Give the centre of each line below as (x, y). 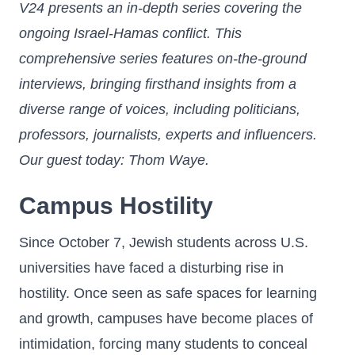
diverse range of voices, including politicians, (160, 109)
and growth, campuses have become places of (166, 319)
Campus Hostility (116, 206)
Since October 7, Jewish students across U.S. (164, 242)
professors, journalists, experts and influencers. (168, 135)
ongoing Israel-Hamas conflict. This (130, 33)
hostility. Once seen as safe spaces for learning (168, 293)
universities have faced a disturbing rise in (151, 268)
